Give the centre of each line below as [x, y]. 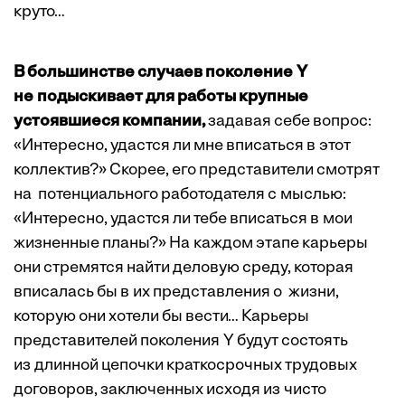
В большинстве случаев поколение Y [160, 73]
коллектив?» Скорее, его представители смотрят [197, 171]
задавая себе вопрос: [288, 122]
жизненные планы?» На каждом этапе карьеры [191, 244]
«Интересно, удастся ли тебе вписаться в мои [183, 220]
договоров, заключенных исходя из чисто [170, 391]
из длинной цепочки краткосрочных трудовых [185, 366]
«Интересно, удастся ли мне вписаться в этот [182, 146]
